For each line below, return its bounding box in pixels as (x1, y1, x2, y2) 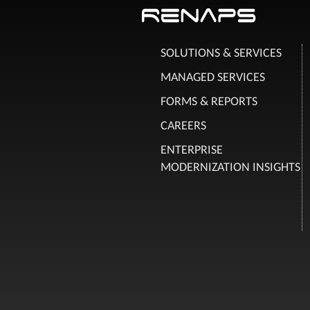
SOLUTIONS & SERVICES (160, 45, 282, 60)
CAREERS (160, 118, 206, 133)
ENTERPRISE (160, 142, 223, 157)
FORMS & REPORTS (160, 93, 257, 109)
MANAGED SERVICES (160, 69, 265, 84)
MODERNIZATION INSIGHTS (160, 159, 300, 174)
